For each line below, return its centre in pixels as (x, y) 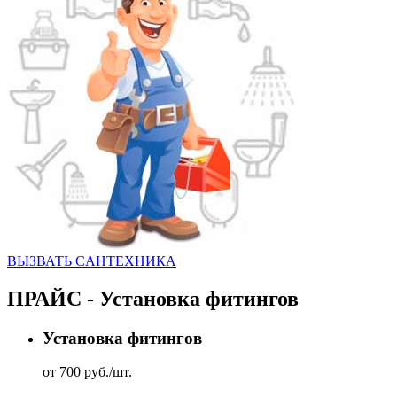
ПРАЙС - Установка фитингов (153, 298)
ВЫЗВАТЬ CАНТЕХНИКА (92, 261)
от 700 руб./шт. (87, 372)
